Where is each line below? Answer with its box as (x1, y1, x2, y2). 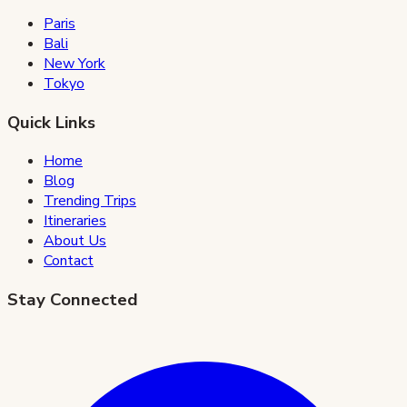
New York (44, 54, 105, 74)
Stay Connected (7, 288, 138, 313)
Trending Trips (44, 191, 136, 212)
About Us (44, 231, 106, 252)
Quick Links (7, 110, 95, 134)
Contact (44, 251, 94, 272)
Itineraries (44, 211, 106, 232)
